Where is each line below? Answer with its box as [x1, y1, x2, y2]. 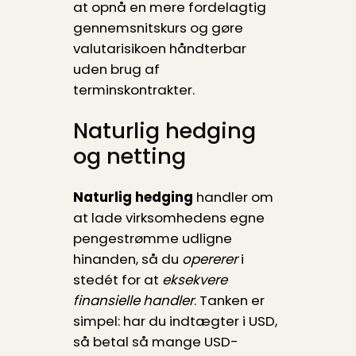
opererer [181, 250, 238, 269]
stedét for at [72, 270, 162, 290]
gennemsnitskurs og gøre [72, 18, 243, 37]
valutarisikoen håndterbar [72, 39, 246, 58]
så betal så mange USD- [72, 332, 238, 352]
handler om [192, 188, 273, 207]
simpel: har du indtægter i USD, [72, 311, 277, 331]
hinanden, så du [72, 250, 182, 269]
